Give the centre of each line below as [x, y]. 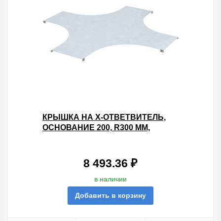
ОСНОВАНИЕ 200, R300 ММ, [96, 128]
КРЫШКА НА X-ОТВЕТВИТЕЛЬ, [104, 117]
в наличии [110, 179]
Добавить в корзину [110, 195]
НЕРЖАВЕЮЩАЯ [77, 138]
